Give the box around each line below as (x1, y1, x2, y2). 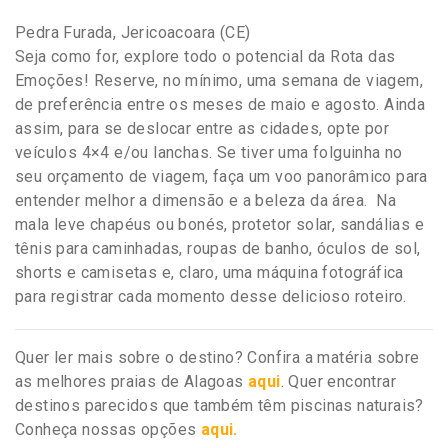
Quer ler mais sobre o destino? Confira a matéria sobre (15, 347, 420, 367)
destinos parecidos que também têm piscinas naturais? (15, 395, 424, 415)
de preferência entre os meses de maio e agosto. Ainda (15, 94, 426, 114)
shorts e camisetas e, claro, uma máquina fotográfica (15, 262, 404, 282)
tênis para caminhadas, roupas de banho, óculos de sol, (15, 238, 421, 258)
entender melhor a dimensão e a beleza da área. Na (15, 190, 396, 210)
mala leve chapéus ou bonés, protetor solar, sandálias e (15, 214, 424, 234)
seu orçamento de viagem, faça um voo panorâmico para (15, 166, 428, 186)
